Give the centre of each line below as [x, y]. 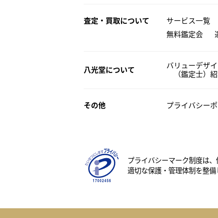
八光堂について [109, 70]
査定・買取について [117, 20]
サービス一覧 [188, 20]
